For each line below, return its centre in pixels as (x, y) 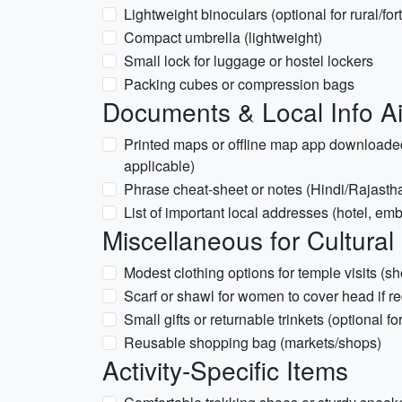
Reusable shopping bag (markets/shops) (253, 342)
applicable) (159, 166)
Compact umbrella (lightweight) (223, 37)
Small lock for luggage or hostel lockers (249, 61)
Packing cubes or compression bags (239, 84)
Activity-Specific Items (225, 370)
